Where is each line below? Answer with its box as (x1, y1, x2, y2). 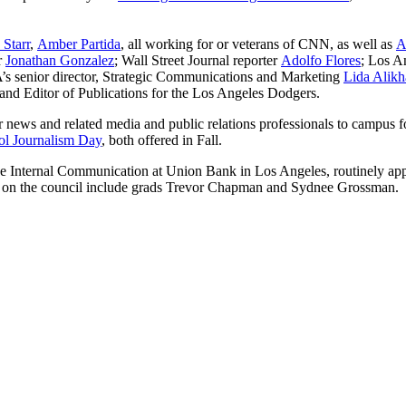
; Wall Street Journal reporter (114, 52, 281, 68)
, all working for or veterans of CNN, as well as (121, 35, 396, 52)
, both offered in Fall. (101, 131, 222, 148)
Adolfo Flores (281, 52, 361, 68)
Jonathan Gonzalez (5, 52, 114, 68)
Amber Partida (37, 35, 121, 52)
